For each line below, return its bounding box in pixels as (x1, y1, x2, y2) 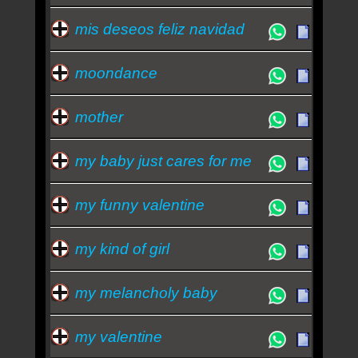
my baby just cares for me (74, 152, 252, 169)
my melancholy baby (74, 284, 217, 301)
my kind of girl (74, 240, 169, 257)
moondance (74, 64, 157, 82)
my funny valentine (74, 196, 205, 213)
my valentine (74, 328, 162, 345)
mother (74, 108, 123, 125)
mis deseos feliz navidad (74, 20, 245, 38)
